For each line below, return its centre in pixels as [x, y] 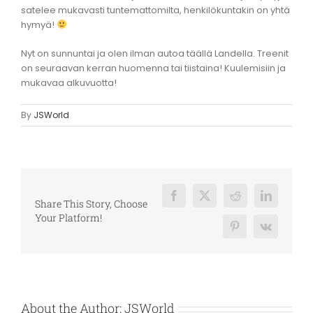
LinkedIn [285, 200]
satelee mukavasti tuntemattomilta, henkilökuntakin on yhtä [155, 10]
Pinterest [253, 231]
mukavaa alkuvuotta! [69, 82]
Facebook [195, 200]
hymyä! [39, 24]
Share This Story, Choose [91, 203]
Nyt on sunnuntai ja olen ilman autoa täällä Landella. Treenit [155, 53]
